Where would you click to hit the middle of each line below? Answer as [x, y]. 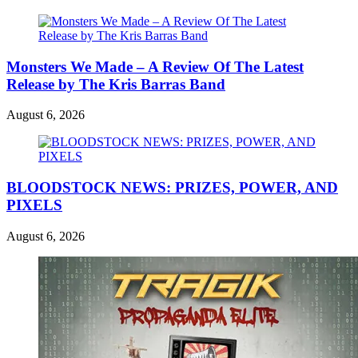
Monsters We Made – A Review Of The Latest [155, 66]
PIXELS [34, 205]
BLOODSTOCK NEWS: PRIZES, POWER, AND [172, 187]
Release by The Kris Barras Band [116, 84]
